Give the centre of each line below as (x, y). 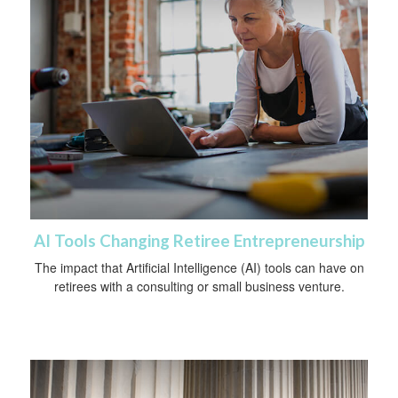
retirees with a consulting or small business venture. (199, 286)
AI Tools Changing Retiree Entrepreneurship (199, 240)
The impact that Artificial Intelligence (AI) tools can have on (199, 267)
